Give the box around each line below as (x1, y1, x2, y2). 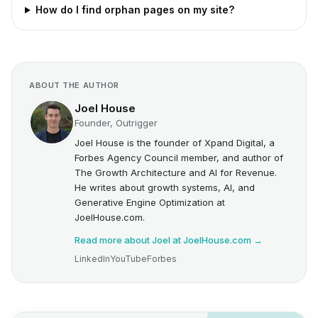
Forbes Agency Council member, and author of (75, 152, 283, 163)
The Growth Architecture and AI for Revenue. (75, 167, 277, 178)
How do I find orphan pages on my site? (35, 4, 234, 16)
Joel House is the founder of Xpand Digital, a (75, 137, 275, 148)
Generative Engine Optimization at (75, 197, 225, 208)
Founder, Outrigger (75, 117, 158, 128)
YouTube (110, 253, 147, 264)
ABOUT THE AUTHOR (29, 80, 119, 90)
